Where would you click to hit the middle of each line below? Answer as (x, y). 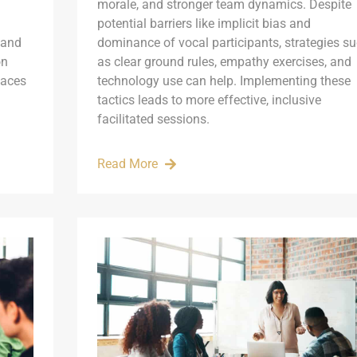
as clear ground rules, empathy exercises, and (224, 61)
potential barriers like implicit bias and (204, 23)
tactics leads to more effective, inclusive (209, 100)
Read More (127, 163)
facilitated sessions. (153, 119)
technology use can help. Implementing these (224, 80)
